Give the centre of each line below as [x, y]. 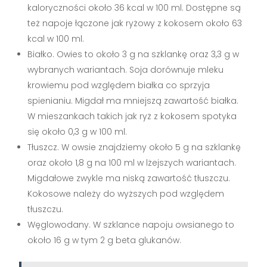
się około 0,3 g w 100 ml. [77, 132]
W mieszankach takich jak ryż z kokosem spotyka [132, 116]
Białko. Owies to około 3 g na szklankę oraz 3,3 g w [133, 54]
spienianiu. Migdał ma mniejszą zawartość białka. [133, 101]
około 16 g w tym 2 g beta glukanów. [105, 240]
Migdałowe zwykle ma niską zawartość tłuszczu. [129, 178]
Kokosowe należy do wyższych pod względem [126, 194]
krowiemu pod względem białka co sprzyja [119, 85]
